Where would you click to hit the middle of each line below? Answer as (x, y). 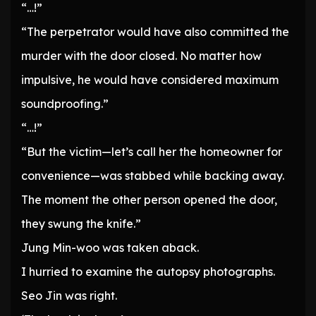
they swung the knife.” (81, 224)
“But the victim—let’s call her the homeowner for (152, 152)
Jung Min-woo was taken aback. (110, 248)
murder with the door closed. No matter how (141, 56)
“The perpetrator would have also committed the (155, 32)
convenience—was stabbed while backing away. (153, 176)
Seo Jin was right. (69, 296)
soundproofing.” (65, 104)
